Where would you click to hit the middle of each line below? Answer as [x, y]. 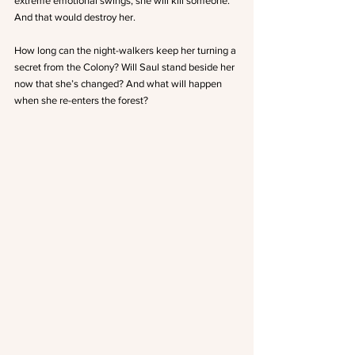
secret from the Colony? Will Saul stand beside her [126, 67]
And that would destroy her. [75, 17]
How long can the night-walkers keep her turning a [126, 51]
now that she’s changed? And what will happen [119, 84]
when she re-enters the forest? [81, 101]
